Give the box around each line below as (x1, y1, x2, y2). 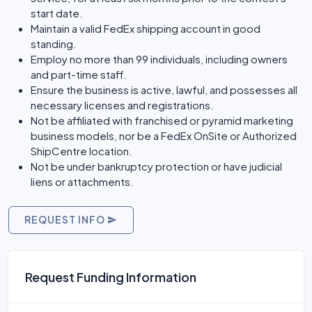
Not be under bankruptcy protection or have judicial (31, 159, 282, 173)
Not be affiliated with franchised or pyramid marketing (31, 114, 293, 127)
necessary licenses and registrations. (31, 98, 214, 111)
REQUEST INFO (24, 213, 107, 226)
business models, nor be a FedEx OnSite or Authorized (31, 129, 297, 142)
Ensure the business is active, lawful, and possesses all (31, 83, 297, 96)
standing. (31, 37, 77, 50)
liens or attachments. (31, 175, 134, 188)
